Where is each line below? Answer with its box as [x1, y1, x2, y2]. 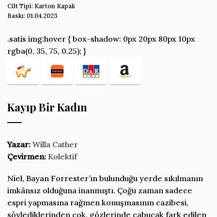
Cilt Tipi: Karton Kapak [7, 1, 75, 10]
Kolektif [48, 151, 77, 161]
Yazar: [7, 139, 31, 149]
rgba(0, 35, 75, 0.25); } [7, 46, 86, 56]
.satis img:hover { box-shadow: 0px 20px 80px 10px [7, 33, 195, 44]
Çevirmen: [7, 151, 46, 161]
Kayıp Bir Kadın [7, 99, 87, 114]
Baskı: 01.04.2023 [7, 11, 58, 20]
